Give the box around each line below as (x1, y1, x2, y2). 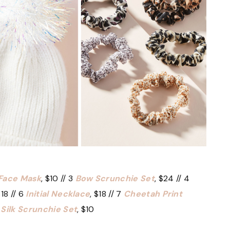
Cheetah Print (123, 188, 183, 199)
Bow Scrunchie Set (75, 172, 155, 184)
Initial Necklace (26, 188, 90, 199)
